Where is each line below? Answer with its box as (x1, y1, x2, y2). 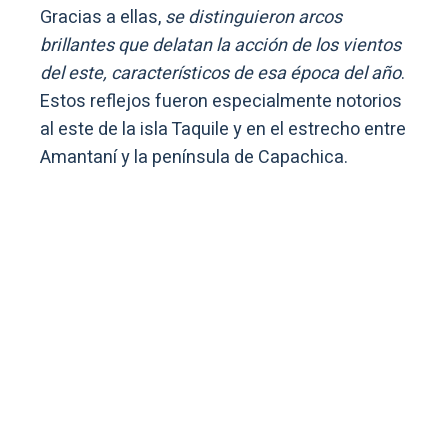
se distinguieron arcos (161, 3, 342, 31)
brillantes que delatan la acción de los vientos (40, 31, 401, 59)
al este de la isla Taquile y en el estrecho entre (40, 115, 406, 143)
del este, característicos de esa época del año (40, 59, 401, 87)
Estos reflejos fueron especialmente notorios (40, 87, 402, 115)
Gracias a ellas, (40, 3, 161, 31)
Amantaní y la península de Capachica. (40, 143, 348, 171)
